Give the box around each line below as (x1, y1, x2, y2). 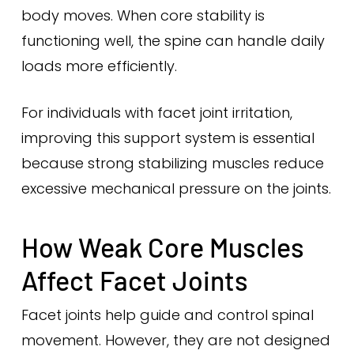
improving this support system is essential (21, 128, 314, 148)
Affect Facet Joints (21, 264, 248, 296)
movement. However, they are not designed (21, 330, 330, 350)
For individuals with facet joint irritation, (21, 103, 292, 122)
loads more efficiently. (21, 56, 177, 76)
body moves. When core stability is (21, 6, 265, 25)
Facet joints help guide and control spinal (21, 305, 314, 325)
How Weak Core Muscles (21, 231, 304, 263)
